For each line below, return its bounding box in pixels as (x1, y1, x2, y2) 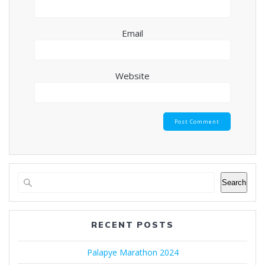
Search (222, 178, 246, 188)
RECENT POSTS (91, 219, 174, 231)
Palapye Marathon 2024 (86, 247, 179, 258)
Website (115, 69, 150, 82)
